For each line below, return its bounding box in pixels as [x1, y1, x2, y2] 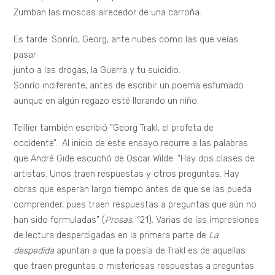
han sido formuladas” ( [14, 214, 106, 225]
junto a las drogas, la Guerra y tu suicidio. [14, 64, 181, 76]
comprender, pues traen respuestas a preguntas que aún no [14, 199, 257, 210]
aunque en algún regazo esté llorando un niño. [14, 95, 199, 106]
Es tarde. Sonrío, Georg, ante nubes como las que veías [14, 34, 239, 45]
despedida [14, 245, 55, 256]
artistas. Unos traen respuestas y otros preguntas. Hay [14, 168, 240, 179]
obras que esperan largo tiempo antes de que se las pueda [14, 184, 252, 195]
